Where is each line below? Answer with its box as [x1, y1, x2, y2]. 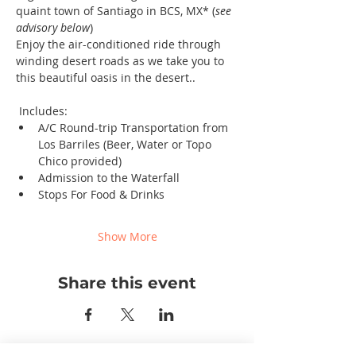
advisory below [16, 20, 90, 35]
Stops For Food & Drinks [38, 187, 164, 202]
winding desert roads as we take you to [16, 53, 227, 68]
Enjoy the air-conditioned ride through [16, 37, 224, 52]
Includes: [19, 103, 71, 118]
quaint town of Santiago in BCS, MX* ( [16, 3, 215, 18]
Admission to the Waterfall [38, 170, 180, 185]
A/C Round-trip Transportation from [38, 120, 231, 135]
